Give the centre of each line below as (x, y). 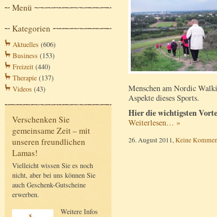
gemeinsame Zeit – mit (51, 131)
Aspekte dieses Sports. (164, 98)
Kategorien (31, 29)
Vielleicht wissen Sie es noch (53, 166)
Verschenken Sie (41, 120)
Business (25, 56)
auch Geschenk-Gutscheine (49, 185)
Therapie (25, 78)
